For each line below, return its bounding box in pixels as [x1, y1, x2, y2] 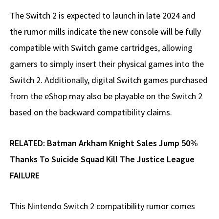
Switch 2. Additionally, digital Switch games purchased [10, 74, 208, 86]
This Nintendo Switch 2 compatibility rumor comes [10, 200, 195, 212]
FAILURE [10, 169, 40, 181]
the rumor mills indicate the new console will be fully [10, 25, 201, 37]
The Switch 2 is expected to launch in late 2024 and [10, 9, 196, 21]
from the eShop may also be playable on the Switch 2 [10, 90, 202, 102]
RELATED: [10, 137, 47, 149]
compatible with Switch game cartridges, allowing [10, 42, 193, 53]
